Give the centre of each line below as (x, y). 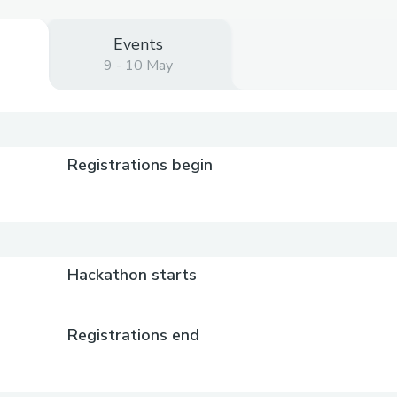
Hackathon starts (132, 275)
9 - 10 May (138, 66)
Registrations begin (140, 165)
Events (138, 44)
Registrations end (134, 335)
